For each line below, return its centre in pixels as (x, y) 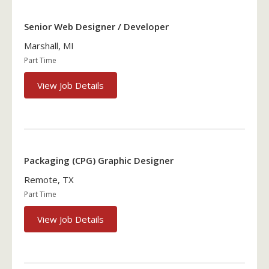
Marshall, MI (49, 46)
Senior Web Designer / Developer (96, 27)
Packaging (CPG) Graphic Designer (99, 160)
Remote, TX (49, 179)
